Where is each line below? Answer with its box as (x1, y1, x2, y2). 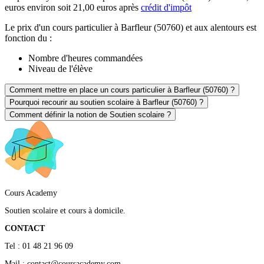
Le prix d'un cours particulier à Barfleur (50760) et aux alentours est (5, 22, 256, 33)
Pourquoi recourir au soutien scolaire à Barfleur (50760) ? (9, 98, 203, 107)
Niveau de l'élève (28, 64, 93, 74)
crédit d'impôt (141, 2, 192, 13)
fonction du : (5, 33, 52, 44)
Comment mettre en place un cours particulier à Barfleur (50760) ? (9, 85, 235, 95)
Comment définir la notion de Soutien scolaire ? (9, 110, 171, 120)
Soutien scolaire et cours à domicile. (5, 206, 126, 216)
